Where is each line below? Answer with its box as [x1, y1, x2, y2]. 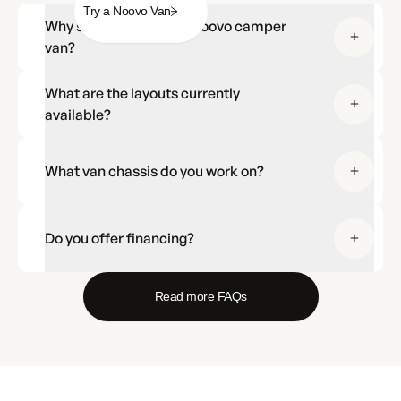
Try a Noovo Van [83, 4, 171, 19]
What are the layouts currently [45, 84, 240, 103]
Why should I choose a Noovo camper [45, 17, 286, 36]
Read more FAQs [154, 288, 247, 303]
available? [45, 106, 111, 124]
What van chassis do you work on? [45, 162, 264, 181]
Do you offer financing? [45, 229, 194, 248]
